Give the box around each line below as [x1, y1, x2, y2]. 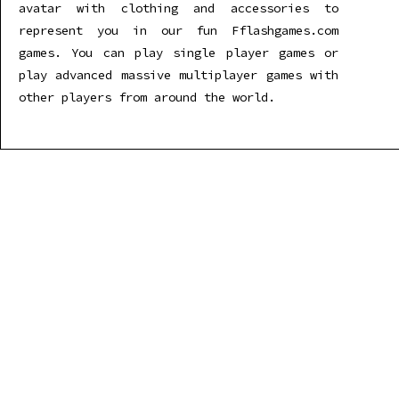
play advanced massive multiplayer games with [19, 67, 339, 83]
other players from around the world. [19, 89, 275, 105]
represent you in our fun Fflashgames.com [19, 22, 339, 38]
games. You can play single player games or [19, 45, 339, 61]
